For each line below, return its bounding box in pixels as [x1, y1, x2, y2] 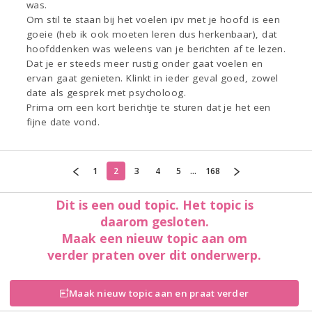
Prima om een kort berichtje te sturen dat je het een [26, 101, 271, 114]
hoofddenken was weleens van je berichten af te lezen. [26, 42, 286, 56]
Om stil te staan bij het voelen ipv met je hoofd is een [26, 13, 281, 26]
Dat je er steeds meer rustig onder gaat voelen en [26, 57, 263, 70]
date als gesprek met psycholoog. [26, 86, 187, 100]
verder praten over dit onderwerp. [47, 246, 261, 263]
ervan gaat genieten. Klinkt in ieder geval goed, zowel [26, 72, 279, 85]
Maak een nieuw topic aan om [61, 229, 247, 247]
